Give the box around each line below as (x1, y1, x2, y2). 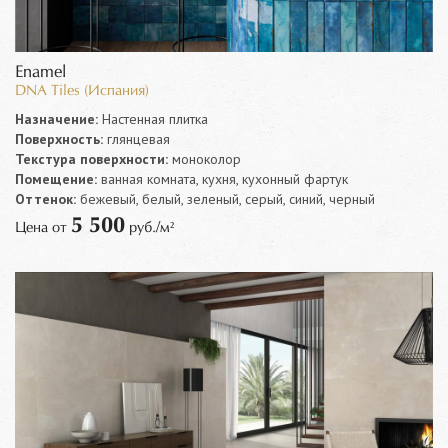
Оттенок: (15, 189, 76, 208)
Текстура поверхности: (15, 149, 168, 168)
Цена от (15, 220, 71, 235)
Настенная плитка (98, 109, 208, 128)
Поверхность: (15, 129, 103, 148)
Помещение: (15, 169, 97, 188)
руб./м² (125, 220, 174, 235)
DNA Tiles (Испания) (15, 83, 149, 98)
